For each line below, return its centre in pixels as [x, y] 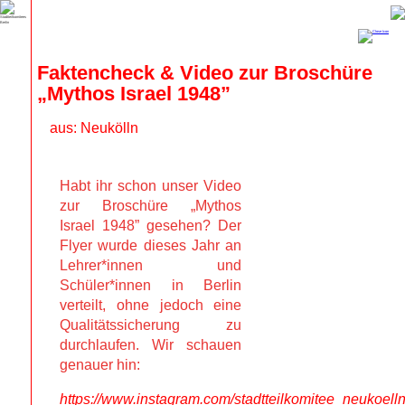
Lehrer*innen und [151, 265]
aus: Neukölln [94, 127]
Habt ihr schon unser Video [151, 185]
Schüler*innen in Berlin [151, 285]
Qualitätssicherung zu [151, 325]
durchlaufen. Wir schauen [151, 344]
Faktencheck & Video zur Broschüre [205, 73]
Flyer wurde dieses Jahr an [151, 245]
